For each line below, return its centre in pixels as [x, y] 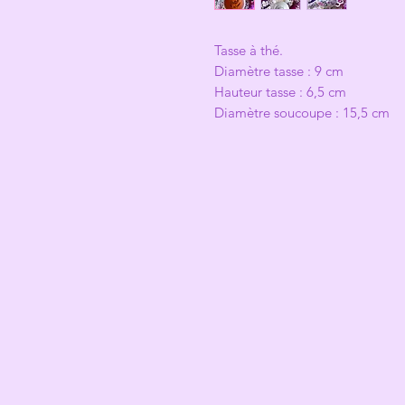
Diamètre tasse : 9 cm [281, 71]
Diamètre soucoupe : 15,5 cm [302, 113]
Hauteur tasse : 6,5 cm [280, 92]
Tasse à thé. [249, 50]
